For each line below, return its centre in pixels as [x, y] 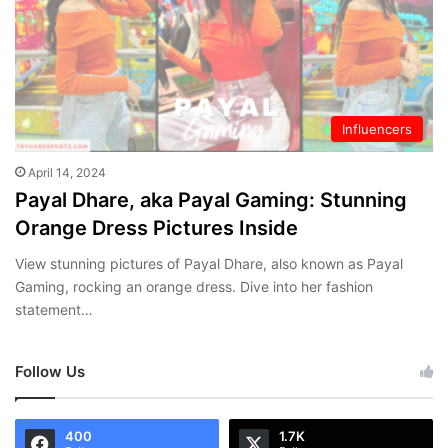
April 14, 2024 [67, 173]
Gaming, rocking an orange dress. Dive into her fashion [194, 287]
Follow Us [50, 372]
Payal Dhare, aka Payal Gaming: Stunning [211, 200]
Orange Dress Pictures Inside [156, 228]
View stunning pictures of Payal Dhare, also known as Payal [209, 264]
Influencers [377, 129]
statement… [54, 310]
